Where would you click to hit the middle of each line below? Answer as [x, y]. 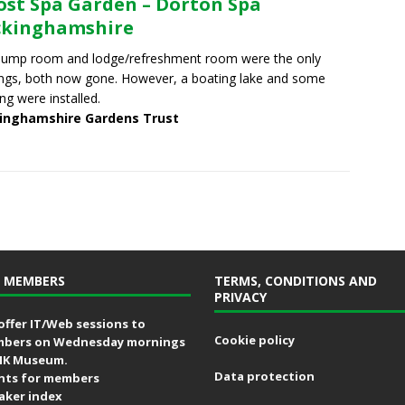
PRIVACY [240, 297]
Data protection [264, 377]
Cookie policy [254, 340]
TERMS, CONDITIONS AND [295, 281]
